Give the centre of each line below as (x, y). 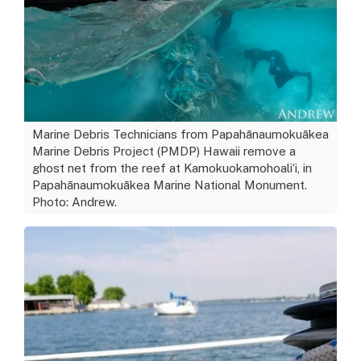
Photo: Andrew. (75, 201)
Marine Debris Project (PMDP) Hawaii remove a (164, 151)
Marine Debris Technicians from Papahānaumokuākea (180, 134)
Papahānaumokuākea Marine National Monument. (170, 185)
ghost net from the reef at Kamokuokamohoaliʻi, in (172, 168)
